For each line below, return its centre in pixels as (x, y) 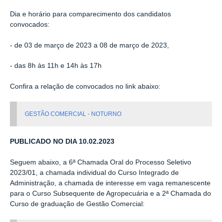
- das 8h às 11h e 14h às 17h (56, 66)
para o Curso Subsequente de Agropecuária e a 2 (88, 193)
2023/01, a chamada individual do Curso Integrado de (94, 172)
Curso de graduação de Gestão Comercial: (77, 204)
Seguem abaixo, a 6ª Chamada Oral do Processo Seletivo (101, 162)
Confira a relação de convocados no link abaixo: (85, 86)
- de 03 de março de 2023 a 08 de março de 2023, (89, 45)
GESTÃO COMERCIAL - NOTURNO (73, 114)
